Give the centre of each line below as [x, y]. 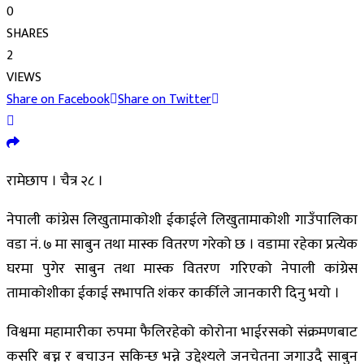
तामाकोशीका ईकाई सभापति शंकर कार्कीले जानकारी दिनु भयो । [173, 293]
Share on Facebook [58, 99]
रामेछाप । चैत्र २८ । [55, 181]
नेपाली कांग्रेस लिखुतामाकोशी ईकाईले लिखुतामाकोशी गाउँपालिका [182, 220]
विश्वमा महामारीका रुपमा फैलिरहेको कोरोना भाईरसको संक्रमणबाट [182, 332]
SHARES [28, 33]
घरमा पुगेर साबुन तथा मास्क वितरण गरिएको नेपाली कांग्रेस [182, 269]
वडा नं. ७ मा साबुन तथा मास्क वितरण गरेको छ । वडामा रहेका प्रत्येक [182, 244]
